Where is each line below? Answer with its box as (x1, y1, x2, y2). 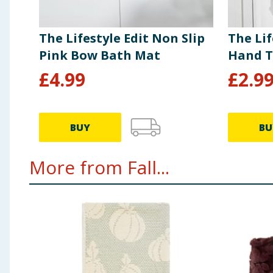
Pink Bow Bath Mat (39, 47, 160, 64)
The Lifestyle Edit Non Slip (39, 30, 205, 47)
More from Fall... (29, 155, 169, 180)
